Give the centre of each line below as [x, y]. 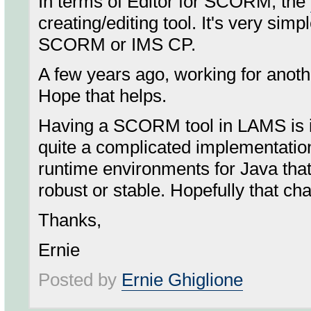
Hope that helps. [102, 96]
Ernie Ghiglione [182, 280]
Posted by [80, 280]
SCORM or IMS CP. [117, 44]
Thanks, [70, 220]
